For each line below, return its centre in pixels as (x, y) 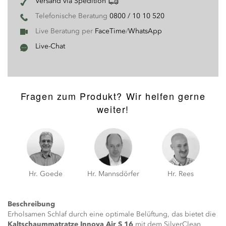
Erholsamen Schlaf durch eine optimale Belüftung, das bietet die (112, 214)
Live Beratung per (65, 31)
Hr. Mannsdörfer (113, 174)
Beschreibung (31, 204)
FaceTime (110, 31)
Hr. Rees (181, 174)
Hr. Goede (45, 174)
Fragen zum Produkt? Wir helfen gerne (113, 96)
